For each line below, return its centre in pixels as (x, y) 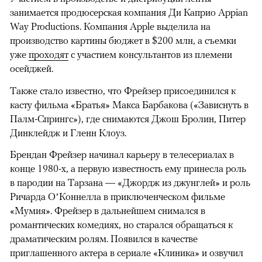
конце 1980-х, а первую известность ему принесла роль (128, 168)
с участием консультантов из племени (150, 54)
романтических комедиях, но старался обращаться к (121, 224)
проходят (49, 54)
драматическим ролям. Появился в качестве (104, 238)
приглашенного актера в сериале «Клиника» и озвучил (127, 252)
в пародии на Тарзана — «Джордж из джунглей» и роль (130, 182)
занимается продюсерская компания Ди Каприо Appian (129, 12)
